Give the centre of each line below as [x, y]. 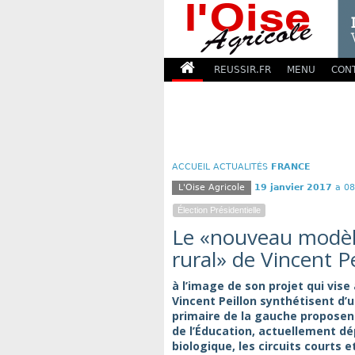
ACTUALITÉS [240, 167]
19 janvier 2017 [293, 187]
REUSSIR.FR [242, 70]
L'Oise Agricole [212, 187]
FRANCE [291, 167]
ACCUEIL [191, 167]
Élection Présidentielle [219, 210]
